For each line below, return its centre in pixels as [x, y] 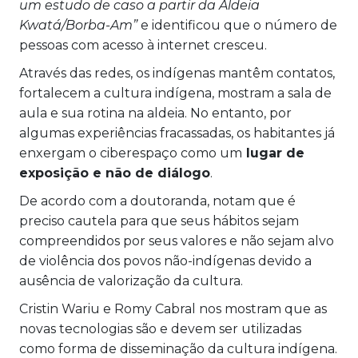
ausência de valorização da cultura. [133, 281]
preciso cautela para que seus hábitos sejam [159, 221]
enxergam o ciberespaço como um [131, 153]
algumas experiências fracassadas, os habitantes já [177, 133]
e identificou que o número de [237, 26]
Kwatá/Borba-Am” [78, 26]
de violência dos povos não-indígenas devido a [165, 261]
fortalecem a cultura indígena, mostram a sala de [175, 93]
